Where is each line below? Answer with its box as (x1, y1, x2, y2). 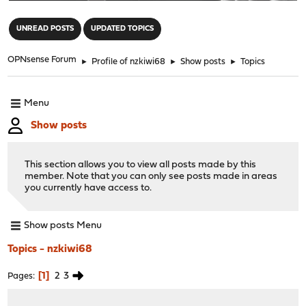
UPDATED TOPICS (91, 25, 154, 33)
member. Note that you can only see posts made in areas (25, 171, 278, 182)
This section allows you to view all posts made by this (25, 159, 257, 170)
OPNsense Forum (8, 55, 77, 64)
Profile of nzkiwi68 (92, 57, 166, 66)
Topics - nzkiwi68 (8, 243, 93, 255)
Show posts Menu (24, 221, 102, 232)
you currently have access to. (25, 182, 152, 193)
